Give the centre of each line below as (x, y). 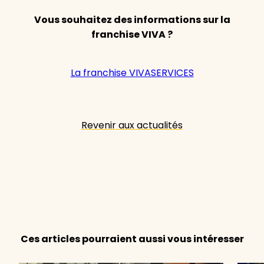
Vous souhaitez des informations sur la (132, 19)
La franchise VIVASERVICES (132, 72)
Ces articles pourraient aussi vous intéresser (132, 239)
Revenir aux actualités (132, 125)
